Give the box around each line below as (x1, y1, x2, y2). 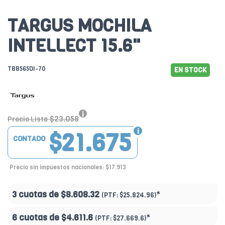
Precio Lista (8, 115, 48, 125)
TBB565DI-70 (8, 65, 46, 73)
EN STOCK (174, 66, 206, 75)
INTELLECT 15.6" (8, 34, 141, 58)
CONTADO (13, 134, 45, 144)
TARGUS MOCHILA (8, 14, 151, 38)
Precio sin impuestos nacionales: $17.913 (10, 163, 126, 172)
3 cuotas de (12, 189, 61, 201)
